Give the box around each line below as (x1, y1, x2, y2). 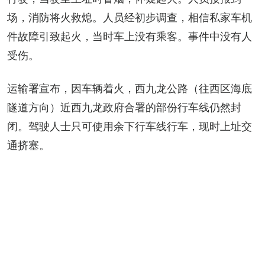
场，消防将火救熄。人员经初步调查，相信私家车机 (7, 11, 252, 24)
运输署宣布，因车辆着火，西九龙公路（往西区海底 (7, 82, 252, 95)
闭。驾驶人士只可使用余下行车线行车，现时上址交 (7, 120, 252, 132)
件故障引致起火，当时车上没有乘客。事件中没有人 (7, 30, 252, 43)
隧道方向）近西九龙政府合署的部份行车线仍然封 (7, 101, 241, 114)
